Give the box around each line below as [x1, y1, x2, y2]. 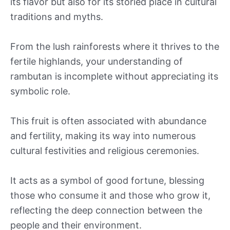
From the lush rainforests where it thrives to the [10, 41, 219, 52]
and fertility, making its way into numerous [10, 130, 196, 142]
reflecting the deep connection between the [10, 204, 202, 216]
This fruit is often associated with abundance [10, 116, 206, 127]
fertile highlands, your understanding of [10, 56, 183, 67]
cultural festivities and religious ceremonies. [10, 145, 199, 157]
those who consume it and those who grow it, [10, 189, 210, 201]
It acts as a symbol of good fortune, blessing [10, 175, 204, 186]
